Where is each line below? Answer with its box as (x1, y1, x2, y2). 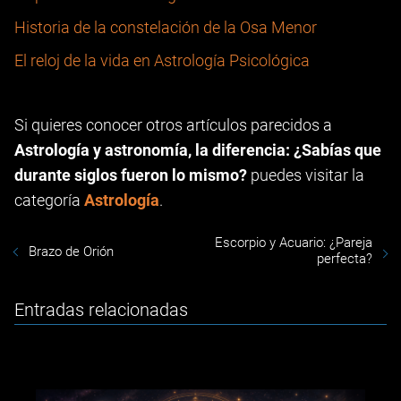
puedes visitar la (247, 166, 364, 184)
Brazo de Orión (29, 243, 114, 260)
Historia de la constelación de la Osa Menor (14, 18, 317, 37)
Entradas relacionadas (14, 299, 188, 320)
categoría (14, 191, 84, 209)
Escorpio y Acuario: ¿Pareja (215, 235, 372, 251)
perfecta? (317, 251, 372, 267)
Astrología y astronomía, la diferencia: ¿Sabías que (14, 141, 381, 159)
